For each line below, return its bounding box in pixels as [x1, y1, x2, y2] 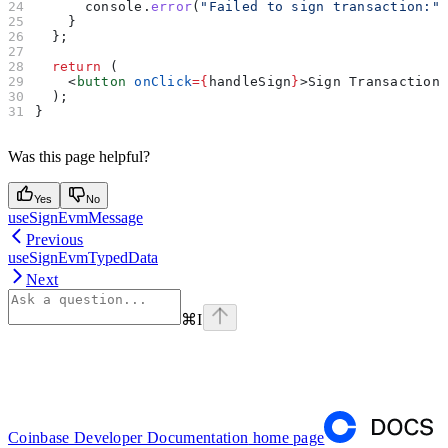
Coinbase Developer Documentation [8, 428, 249, 446]
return [35, 58, 102, 74]
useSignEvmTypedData [8, 248, 158, 266]
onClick [126, 73, 193, 89]
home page [248, 428, 325, 446]
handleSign [208, 73, 292, 89]
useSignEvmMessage [8, 208, 143, 226]
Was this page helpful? [8, 147, 150, 165]
